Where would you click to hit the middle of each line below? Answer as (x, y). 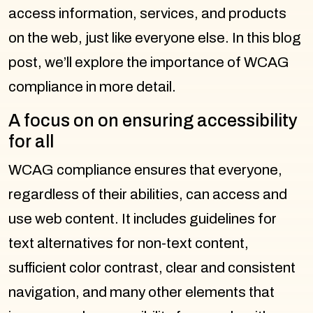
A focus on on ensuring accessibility (153, 120)
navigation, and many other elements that (141, 292)
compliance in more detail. (92, 86)
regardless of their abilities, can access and (148, 194)
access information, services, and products (147, 13)
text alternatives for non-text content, (129, 243)
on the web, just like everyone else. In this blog (155, 37)
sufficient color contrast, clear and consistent (152, 267)
